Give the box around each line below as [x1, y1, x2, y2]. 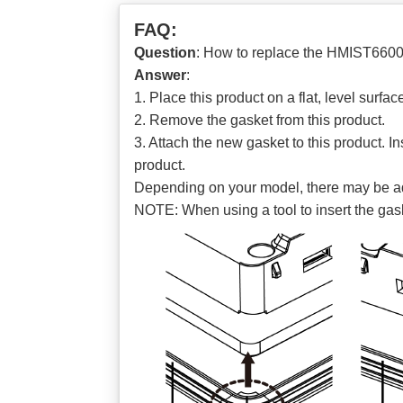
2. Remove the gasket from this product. [134, 112, 385, 128]
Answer [134, 67, 186, 83]
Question [134, 45, 196, 60]
